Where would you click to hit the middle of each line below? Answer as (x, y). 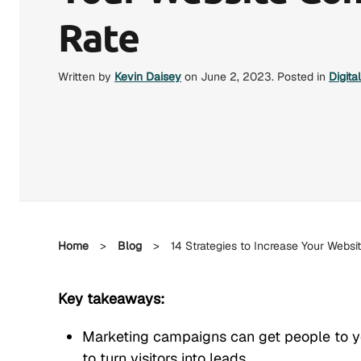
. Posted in (300, 76)
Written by (86, 76)
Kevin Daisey (148, 76)
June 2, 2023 (236, 76)
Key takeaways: (111, 298)
